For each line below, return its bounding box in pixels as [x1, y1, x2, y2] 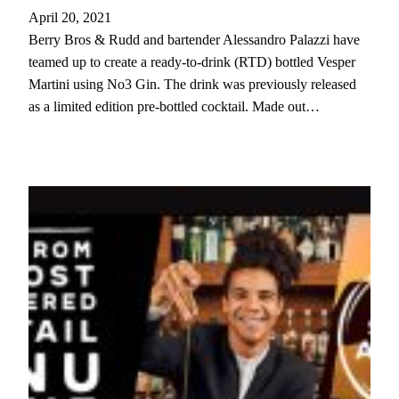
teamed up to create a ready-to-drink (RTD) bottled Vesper [28, 54, 355, 70]
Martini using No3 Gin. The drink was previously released [28, 77, 356, 93]
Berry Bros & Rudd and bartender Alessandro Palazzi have [28, 32, 360, 48]
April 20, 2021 [28, 10, 111, 26]
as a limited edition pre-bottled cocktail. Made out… [28, 99, 320, 115]
